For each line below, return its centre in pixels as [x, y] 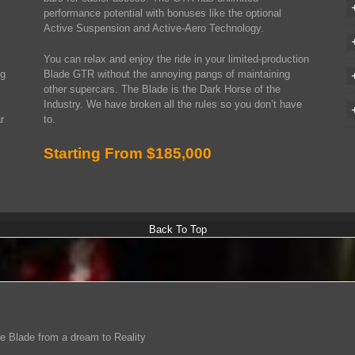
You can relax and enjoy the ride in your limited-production [177, 59]
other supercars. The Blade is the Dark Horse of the [162, 89]
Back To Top [177, 229]
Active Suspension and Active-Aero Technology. [154, 28]
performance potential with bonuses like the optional [163, 13]
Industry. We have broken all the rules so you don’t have [173, 104]
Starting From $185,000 [128, 153]
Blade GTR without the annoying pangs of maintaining [167, 74]
